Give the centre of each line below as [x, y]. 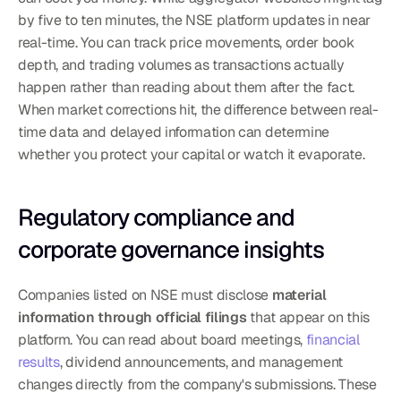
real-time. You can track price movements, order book [186, 43]
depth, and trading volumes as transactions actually [181, 65]
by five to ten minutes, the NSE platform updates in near [195, 20]
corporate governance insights [171, 250]
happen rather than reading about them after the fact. [187, 87]
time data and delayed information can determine [174, 132]
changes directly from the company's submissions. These [197, 384]
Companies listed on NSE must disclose [145, 295]
